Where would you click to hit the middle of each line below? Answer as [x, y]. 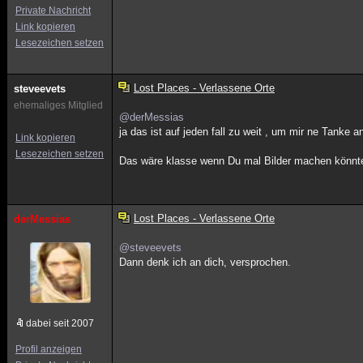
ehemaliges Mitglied [58, 105]
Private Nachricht [53, 11]
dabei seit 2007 [60, 323]
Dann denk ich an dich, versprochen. [205, 262]
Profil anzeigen [49, 349]
